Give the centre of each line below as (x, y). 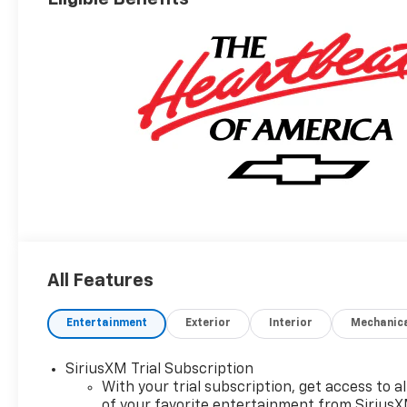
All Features (100, 281)
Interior (291, 324)
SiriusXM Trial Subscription (160, 370)
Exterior (208, 324)
